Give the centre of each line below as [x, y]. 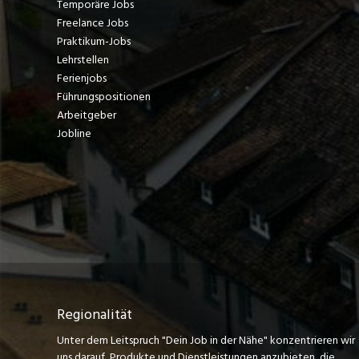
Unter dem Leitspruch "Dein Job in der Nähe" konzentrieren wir [206, 340]
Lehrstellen [83, 59]
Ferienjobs [81, 78]
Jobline [74, 133]
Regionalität [94, 314]
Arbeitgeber [86, 115]
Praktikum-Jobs [93, 41]
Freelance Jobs [92, 22]
